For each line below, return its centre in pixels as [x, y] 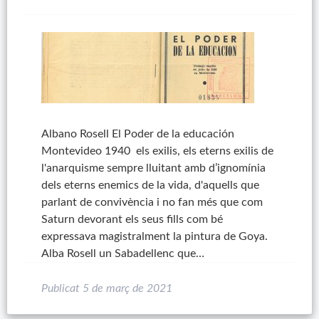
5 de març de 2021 [127, 288]
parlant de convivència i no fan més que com [152, 202]
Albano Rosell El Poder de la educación [137, 134]
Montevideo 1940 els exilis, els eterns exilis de [157, 151]
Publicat [62, 288]
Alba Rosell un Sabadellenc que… [122, 253]
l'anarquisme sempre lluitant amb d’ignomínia [153, 168]
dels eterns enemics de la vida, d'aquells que [150, 185]
